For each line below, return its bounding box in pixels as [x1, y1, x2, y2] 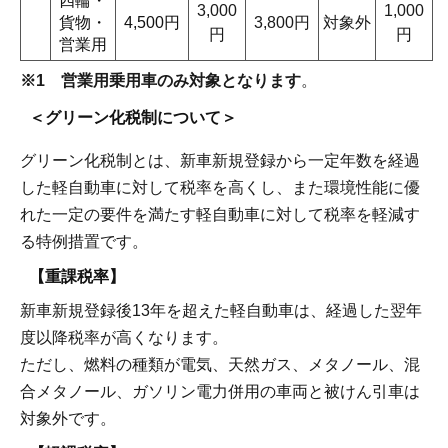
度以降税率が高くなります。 [20, 329, 228, 347]
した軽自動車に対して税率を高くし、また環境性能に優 [20, 178, 420, 196]
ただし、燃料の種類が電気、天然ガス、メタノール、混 [20, 356, 420, 374]
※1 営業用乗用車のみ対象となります [20, 71, 301, 89]
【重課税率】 [29, 268, 126, 286]
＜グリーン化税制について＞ [29, 109, 238, 127]
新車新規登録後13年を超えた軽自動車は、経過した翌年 [20, 302, 422, 320]
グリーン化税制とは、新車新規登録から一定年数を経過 [20, 151, 420, 169]
